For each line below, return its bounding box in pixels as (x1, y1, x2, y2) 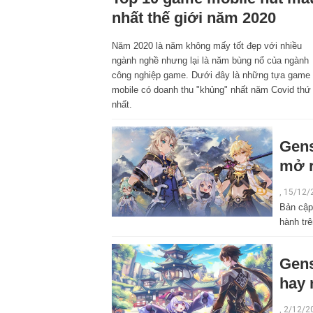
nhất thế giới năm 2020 (112, 8, 276, 27)
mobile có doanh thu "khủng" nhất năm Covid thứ (112, 84, 311, 95)
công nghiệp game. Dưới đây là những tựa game (112, 69, 310, 80)
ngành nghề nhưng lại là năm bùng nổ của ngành (112, 54, 309, 66)
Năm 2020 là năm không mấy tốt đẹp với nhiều (112, 40, 302, 51)
